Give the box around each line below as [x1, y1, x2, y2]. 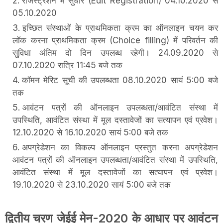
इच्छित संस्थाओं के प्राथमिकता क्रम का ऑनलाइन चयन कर [22, 22, 218, 33]
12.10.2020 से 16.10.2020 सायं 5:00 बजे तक [12, 127, 168, 137]
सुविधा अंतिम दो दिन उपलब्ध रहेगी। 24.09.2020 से [12, 47, 218, 58]
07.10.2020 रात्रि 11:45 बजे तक [12, 60, 122, 70]
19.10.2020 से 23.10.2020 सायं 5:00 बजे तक [12, 179, 171, 190]
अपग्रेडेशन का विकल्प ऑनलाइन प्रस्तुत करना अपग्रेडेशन [22, 142, 218, 152]
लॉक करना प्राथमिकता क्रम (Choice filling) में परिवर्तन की [12, 35, 218, 45]
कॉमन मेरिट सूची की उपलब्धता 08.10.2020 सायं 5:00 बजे [22, 75, 218, 85]
